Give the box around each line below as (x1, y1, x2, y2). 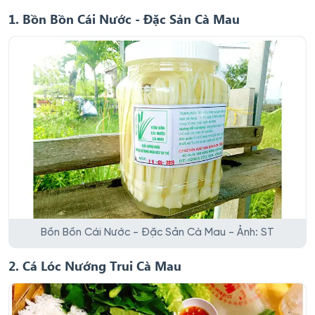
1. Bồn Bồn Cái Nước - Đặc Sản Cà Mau (8, 9, 240, 27)
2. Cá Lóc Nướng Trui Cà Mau (8, 256, 181, 274)
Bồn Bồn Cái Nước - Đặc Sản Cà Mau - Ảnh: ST (41, 226, 274, 238)
